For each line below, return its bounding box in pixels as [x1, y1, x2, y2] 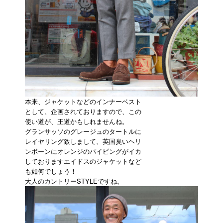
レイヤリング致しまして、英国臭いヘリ [25, 136, 141, 146]
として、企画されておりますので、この [25, 107, 141, 116]
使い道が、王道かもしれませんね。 [25, 116, 128, 126]
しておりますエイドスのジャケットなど [25, 156, 141, 166]
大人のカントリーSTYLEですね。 [25, 176, 123, 186]
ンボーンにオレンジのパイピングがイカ [25, 146, 141, 156]
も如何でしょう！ [25, 166, 77, 176]
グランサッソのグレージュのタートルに [25, 126, 141, 136]
